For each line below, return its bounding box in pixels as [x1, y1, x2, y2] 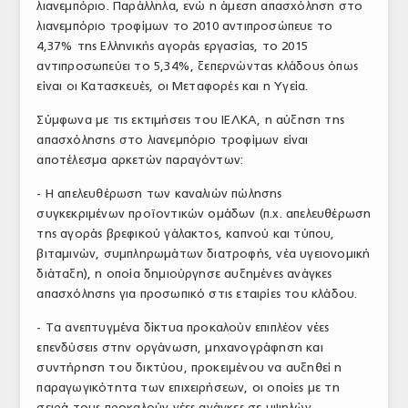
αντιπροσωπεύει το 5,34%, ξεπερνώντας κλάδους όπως [36, 58, 358, 73]
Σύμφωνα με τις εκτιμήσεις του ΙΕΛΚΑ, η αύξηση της [36, 112, 344, 127]
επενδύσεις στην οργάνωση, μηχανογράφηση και [36, 340, 323, 354]
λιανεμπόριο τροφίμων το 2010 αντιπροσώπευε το [36, 18, 333, 33]
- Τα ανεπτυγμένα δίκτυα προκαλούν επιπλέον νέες [36, 320, 330, 334]
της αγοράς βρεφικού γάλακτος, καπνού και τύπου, [36, 226, 335, 240]
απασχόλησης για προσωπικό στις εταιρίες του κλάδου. [36, 286, 358, 301]
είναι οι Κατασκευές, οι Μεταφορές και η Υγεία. [36, 78, 309, 93]
